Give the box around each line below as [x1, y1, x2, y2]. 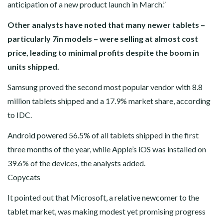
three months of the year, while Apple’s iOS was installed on [7, 144, 206, 154]
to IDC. [7, 110, 32, 120]
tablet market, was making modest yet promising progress [7, 207, 206, 217]
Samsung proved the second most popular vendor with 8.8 [7, 82, 203, 92]
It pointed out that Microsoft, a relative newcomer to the [7, 193, 199, 203]
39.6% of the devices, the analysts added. [7, 158, 145, 168]
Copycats [7, 172, 40, 182]
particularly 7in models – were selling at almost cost [7, 34, 198, 44]
